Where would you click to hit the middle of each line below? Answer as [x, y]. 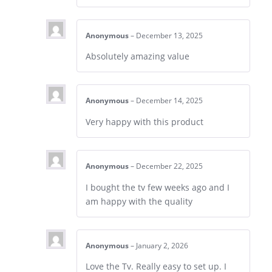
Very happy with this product [144, 122]
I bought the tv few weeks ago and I [158, 187]
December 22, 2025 [169, 166]
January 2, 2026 [162, 245]
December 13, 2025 [169, 35]
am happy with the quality [139, 201]
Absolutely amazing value [138, 56]
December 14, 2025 [169, 101]
